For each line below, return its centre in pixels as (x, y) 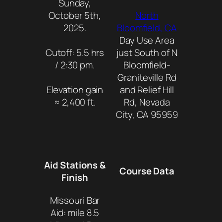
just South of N (147, 52)
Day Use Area (147, 40)
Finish (75, 177)
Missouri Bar (75, 200)
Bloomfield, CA (147, 28)
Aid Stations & (75, 165)
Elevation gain (75, 89)
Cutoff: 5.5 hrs (75, 52)
